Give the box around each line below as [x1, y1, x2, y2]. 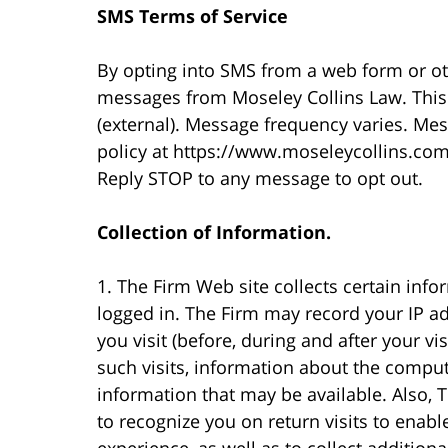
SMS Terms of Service [97, 3, 288, 28]
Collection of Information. [97, 219, 331, 244]
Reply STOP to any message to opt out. [97, 165, 423, 190]
